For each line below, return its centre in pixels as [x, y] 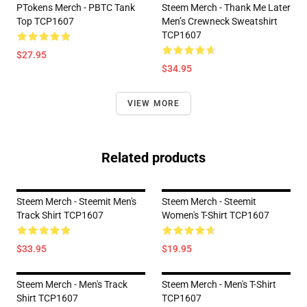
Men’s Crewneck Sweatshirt [220, 21]
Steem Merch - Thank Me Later [226, 8]
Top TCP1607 [45, 21]
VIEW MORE [153, 103]
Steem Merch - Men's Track [72, 284]
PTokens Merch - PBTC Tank [76, 8]
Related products [153, 158]
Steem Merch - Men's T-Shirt [219, 284]
